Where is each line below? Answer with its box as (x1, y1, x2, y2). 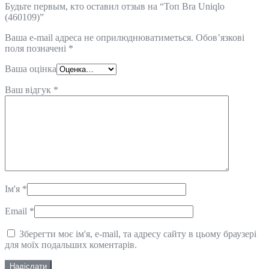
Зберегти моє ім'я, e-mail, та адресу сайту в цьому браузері (19, 228, 256, 239)
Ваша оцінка (5, 63, 56, 74)
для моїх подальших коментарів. (5, 239, 137, 250)
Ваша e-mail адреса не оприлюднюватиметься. (5, 32, 193, 43)
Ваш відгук (5, 84, 53, 95)
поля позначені (5, 43, 68, 53)
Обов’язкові (193, 32, 244, 43)
